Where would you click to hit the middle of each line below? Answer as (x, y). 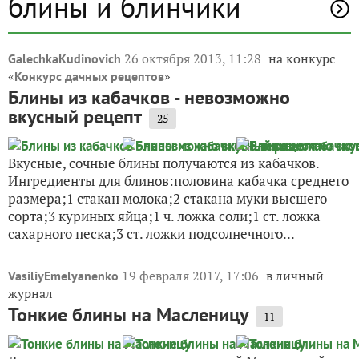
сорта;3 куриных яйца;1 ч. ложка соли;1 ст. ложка (164, 216)
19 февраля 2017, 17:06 (192, 276)
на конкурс (302, 58)
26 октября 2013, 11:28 (194, 58)
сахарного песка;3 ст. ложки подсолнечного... (151, 234)
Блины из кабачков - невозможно (149, 97)
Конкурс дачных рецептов (89, 76)
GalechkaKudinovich (65, 58)
